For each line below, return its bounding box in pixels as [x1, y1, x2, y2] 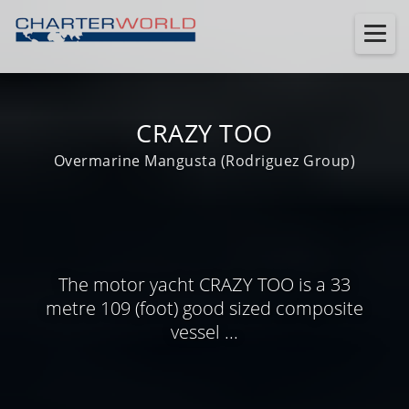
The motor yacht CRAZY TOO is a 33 [58, 271, 351, 297]
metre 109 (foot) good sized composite [46, 295, 363, 320]
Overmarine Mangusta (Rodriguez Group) [53, 151, 356, 171]
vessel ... [171, 319, 238, 344]
